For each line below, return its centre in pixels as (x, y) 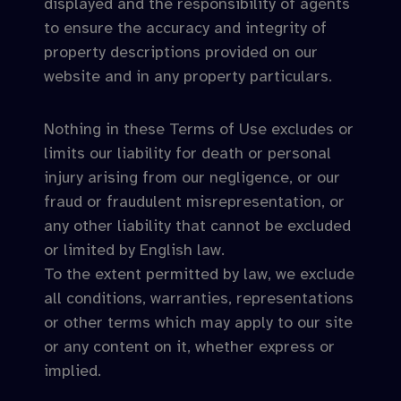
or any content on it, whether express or (189, 346)
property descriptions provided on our (181, 52)
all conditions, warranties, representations (199, 298)
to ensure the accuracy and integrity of (185, 28)
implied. (73, 371)
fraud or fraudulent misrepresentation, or (194, 201)
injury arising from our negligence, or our (192, 177)
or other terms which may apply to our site (198, 322)
